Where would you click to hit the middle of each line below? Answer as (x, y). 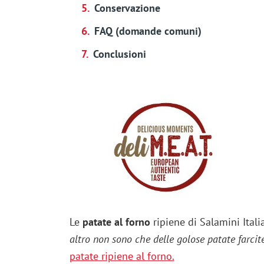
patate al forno (115, 222)
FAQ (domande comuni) (148, 31)
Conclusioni (119, 54)
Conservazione (127, 8)
